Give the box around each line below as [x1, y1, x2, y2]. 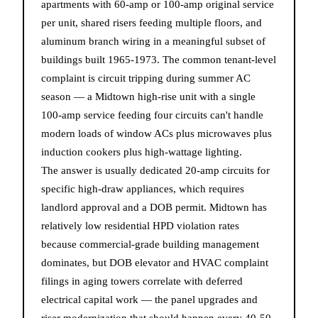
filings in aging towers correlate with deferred [41, 275, 243, 287]
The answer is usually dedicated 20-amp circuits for [41, 164, 270, 176]
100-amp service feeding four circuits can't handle [41, 109, 263, 121]
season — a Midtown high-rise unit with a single [41, 90, 256, 102]
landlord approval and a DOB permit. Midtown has [41, 201, 267, 213]
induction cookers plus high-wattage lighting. [41, 146, 242, 158]
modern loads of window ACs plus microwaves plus [41, 127, 272, 139]
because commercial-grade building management [41, 238, 259, 250]
